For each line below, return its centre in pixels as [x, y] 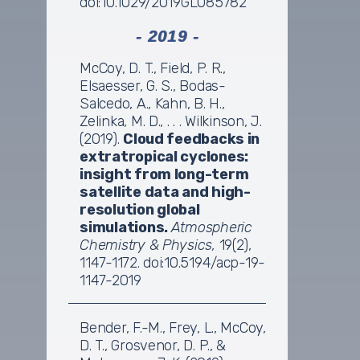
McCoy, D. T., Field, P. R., [153, 68]
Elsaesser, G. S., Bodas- [153, 86]
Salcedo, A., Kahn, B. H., [152, 103]
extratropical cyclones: [164, 156]
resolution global [140, 209]
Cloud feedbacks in [192, 139]
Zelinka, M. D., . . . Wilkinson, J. [171, 121]
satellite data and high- [165, 192]
